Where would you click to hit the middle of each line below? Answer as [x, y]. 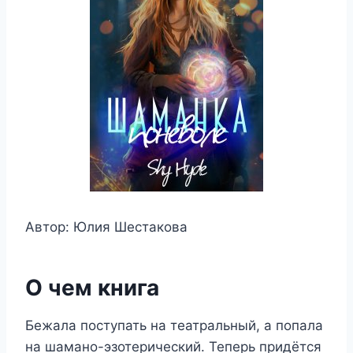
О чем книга [92, 288]
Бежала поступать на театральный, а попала [174, 325]
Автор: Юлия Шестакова [106, 227]
